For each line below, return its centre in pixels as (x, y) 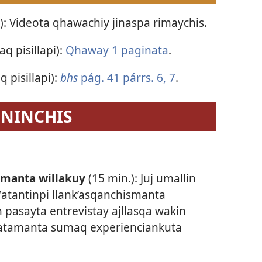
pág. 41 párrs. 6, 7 (128, 78)
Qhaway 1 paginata (117, 50)
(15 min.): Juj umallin (142, 178)
